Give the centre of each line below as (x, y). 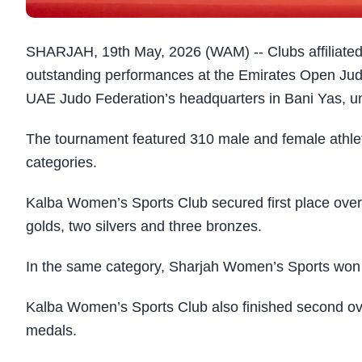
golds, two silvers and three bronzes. (144, 227)
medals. (51, 331)
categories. (61, 163)
